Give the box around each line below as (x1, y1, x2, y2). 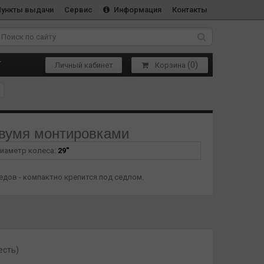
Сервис (64, 5, 93, 14)
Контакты (172, 5, 207, 14)
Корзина (155, 60, 186, 70)
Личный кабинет (54, 60, 113, 70)
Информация (112, 5, 161, 14)
